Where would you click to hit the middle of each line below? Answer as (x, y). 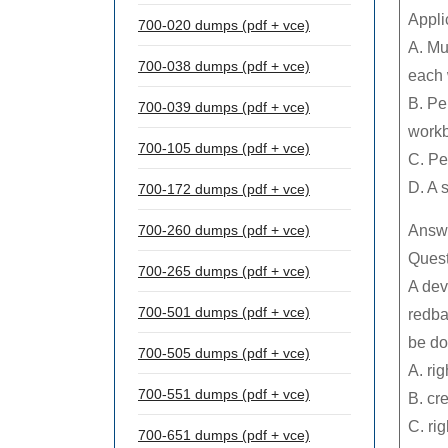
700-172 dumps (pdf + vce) (224, 189)
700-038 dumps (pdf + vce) (224, 66)
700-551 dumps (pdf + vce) (224, 394)
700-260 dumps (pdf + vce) (224, 230)
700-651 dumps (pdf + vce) (224, 435)
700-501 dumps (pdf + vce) (224, 312)
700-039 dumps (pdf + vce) (224, 107)
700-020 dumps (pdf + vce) (224, 25)
